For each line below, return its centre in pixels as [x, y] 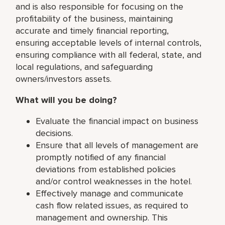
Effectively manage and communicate [110, 193]
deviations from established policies [106, 169]
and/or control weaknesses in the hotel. [114, 181]
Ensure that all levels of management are [117, 145]
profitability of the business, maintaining [94, 18]
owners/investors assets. [64, 79]
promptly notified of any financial [101, 157]
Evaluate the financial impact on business [117, 121]
